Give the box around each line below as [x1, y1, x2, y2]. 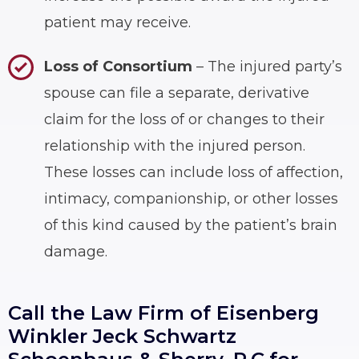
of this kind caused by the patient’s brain [44, 216, 337, 234]
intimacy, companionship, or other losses [44, 189, 338, 208]
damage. [44, 242, 107, 260]
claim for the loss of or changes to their [44, 110, 325, 128]
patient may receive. [44, 13, 191, 31]
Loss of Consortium [44, 57, 192, 75]
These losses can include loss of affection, [44, 163, 343, 181]
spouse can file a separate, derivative [44, 83, 309, 102]
